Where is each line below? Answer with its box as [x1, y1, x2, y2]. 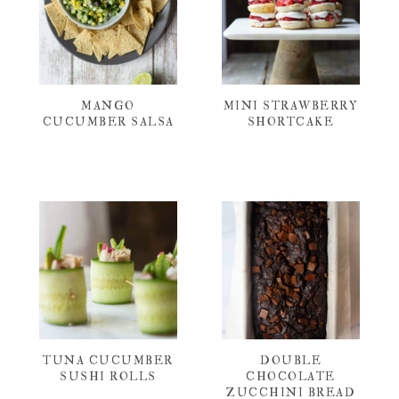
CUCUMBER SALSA [42, 114, 175, 129]
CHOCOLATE [246, 369, 336, 384]
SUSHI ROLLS [60, 369, 157, 384]
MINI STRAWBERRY [223, 98, 359, 113]
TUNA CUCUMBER [43, 353, 174, 368]
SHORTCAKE [247, 114, 335, 129]
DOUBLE [260, 353, 322, 368]
